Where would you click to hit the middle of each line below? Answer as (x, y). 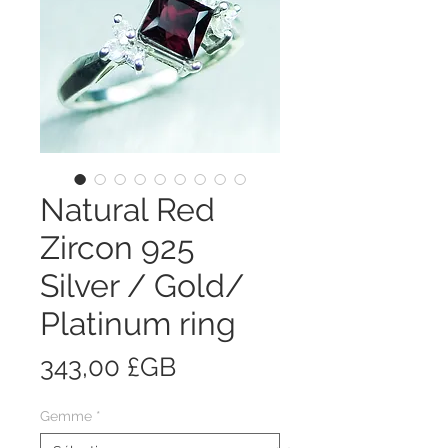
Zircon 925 (117, 247)
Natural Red (127, 209)
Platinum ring (138, 323)
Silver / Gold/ (142, 285)
